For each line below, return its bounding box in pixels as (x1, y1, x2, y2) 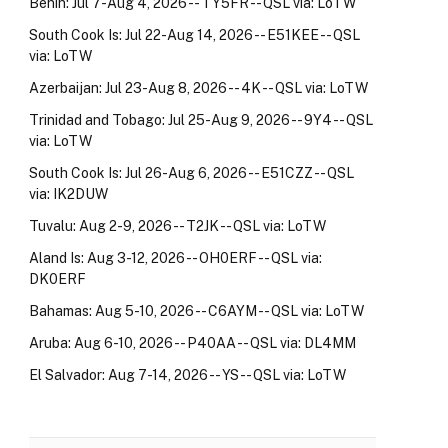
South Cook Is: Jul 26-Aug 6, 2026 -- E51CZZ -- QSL (29, 165, 354, 181)
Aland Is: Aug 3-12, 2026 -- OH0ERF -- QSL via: (29, 250, 322, 266)
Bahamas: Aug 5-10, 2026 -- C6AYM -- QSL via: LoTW (29, 303, 364, 319)
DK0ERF (29, 271, 86, 287)
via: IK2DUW (29, 186, 108, 202)
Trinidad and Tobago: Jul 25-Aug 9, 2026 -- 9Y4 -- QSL (29, 112, 373, 128)
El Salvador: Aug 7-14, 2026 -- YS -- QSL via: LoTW (29, 367, 346, 383)
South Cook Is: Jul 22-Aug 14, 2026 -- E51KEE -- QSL (29, 27, 360, 43)
